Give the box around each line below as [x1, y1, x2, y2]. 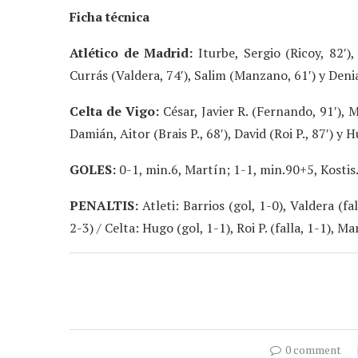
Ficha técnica [70, 7, 149, 26]
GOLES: [70, 160, 116, 178]
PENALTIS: [70, 196, 138, 214]
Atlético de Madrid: [70, 43, 193, 62]
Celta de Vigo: [70, 101, 159, 120]
